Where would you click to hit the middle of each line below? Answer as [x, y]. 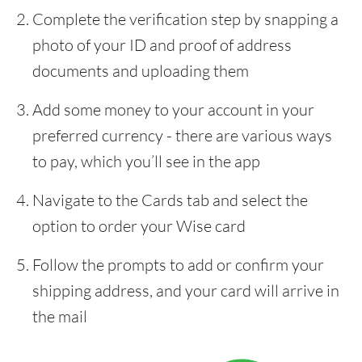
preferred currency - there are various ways [182, 135]
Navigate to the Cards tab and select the [170, 200]
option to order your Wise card [139, 226]
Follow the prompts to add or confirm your [178, 265]
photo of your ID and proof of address [162, 45]
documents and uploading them [141, 71]
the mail [60, 316]
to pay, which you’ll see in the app [146, 161]
